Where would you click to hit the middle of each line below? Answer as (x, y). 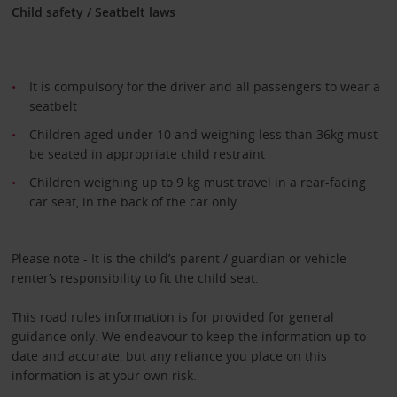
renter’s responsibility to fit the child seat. (135, 278)
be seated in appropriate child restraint (147, 154)
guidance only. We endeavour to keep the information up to (188, 337)
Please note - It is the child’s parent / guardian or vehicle (179, 259)
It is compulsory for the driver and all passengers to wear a (204, 87)
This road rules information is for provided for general (172, 317)
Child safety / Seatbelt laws (93, 12)
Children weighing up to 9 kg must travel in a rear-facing (197, 183)
